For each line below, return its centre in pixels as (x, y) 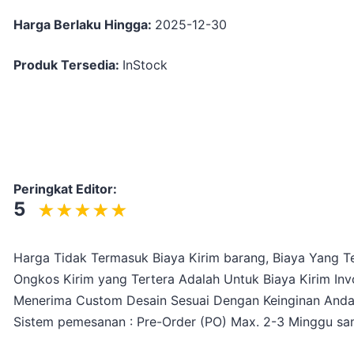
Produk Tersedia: (68, 64)
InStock (145, 64)
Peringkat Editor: (65, 188)
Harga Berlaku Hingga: (84, 24)
